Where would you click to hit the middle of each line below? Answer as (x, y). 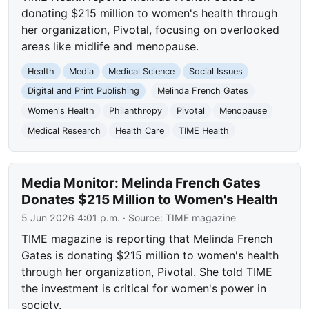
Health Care (139, 130)
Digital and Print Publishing (84, 91)
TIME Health (203, 130)
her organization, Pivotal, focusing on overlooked (151, 29)
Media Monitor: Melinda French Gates (141, 183)
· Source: (143, 218)
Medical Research (64, 130)
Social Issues (216, 71)
